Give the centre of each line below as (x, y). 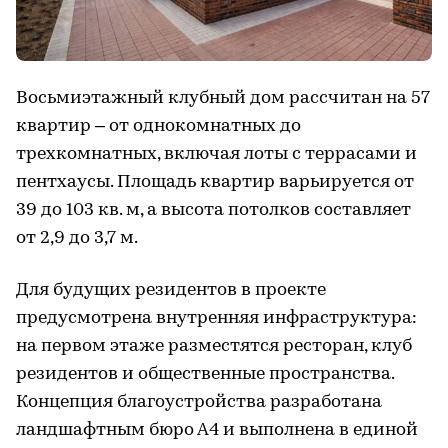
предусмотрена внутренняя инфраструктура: (216, 319)
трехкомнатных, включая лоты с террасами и (216, 155)
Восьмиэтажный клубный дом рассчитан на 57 (223, 99)
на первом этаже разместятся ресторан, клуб (214, 347)
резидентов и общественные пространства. (205, 375)
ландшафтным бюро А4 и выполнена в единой (217, 431)
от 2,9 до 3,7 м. (77, 239)
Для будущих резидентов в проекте (171, 291)
